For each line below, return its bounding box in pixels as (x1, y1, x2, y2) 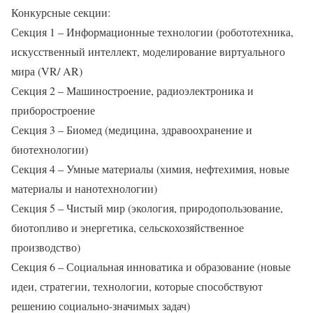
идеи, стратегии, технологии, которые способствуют (11, 279, 263, 293)
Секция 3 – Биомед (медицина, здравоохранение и (11, 122, 252, 137)
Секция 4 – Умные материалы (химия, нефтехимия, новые (11, 161, 289, 176)
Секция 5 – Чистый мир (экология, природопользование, (11, 201, 283, 215)
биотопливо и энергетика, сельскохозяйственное (11, 220, 244, 235)
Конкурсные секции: (11, 5, 110, 20)
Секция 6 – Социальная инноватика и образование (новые (11, 259, 291, 274)
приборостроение (11, 103, 95, 117)
